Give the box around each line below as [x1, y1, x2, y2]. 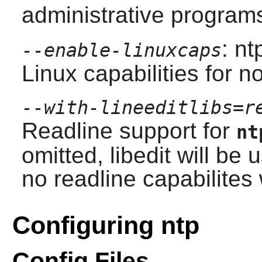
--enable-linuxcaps [21, 40, 222, 61]
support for [112, 118, 236, 144]
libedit [109, 143, 171, 168]
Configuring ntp [12, 211, 199, 240]
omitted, [21, 143, 110, 168]
